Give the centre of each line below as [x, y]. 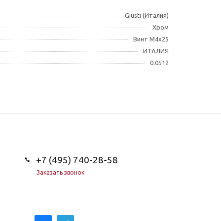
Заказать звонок [60, 172]
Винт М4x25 [151, 39]
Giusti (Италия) [147, 15]
